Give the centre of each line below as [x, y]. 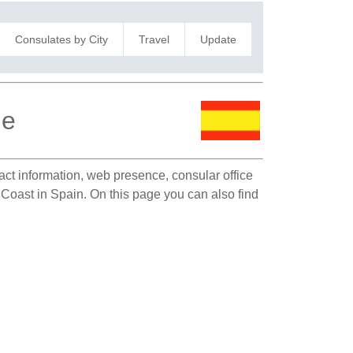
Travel [154, 39]
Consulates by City [61, 39]
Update [218, 39]
